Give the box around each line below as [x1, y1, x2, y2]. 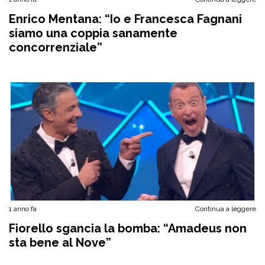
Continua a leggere [195, 205, 256, 213]
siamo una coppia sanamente [9, 26, 177, 40]
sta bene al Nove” [9, 235, 111, 250]
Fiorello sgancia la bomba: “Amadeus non [9, 221, 247, 235]
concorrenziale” [9, 40, 102, 54]
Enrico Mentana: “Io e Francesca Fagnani [9, 12, 242, 26]
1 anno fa [9, 205, 37, 213]
